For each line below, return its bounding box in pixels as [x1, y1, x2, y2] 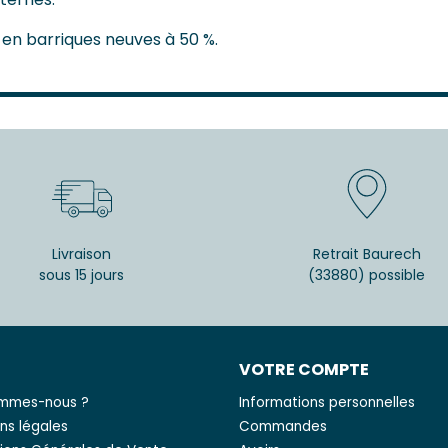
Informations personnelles [239, 393, 415, 413]
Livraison [52, 244, 111, 265]
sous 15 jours [39, 265, 124, 286]
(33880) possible [308, 265, 425, 286]
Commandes [239, 417, 327, 437]
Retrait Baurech [312, 244, 421, 265]
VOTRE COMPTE [239, 358, 369, 382]
